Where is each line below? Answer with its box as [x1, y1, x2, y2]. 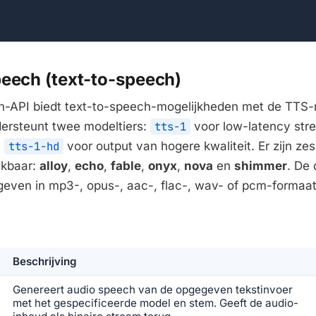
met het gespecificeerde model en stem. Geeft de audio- [13, 296, 298, 310]
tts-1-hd [8, 139, 59, 154]
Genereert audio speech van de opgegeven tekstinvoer [13, 283, 293, 297]
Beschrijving [13, 255, 77, 269]
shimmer [234, 159, 287, 174]
